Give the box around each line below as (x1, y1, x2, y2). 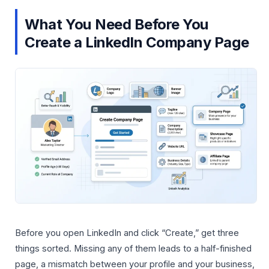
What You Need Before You (25, 15, 209, 33)
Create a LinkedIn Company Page (25, 33, 249, 51)
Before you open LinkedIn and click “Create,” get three (15, 228, 239, 239)
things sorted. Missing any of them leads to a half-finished (15, 243, 252, 255)
